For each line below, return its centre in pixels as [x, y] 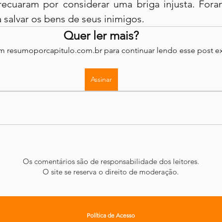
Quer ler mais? [101, 35]
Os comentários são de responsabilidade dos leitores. [111, 161]
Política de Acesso [111, 215]
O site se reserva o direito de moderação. [111, 172]
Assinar [101, 79]
